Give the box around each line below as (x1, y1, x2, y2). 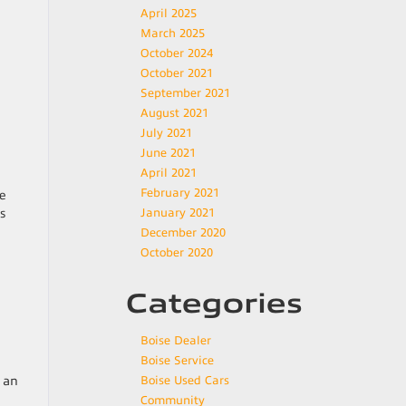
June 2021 (140, 147, 196, 159)
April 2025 (140, 7, 197, 20)
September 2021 (140, 87, 230, 100)
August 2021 (140, 107, 208, 120)
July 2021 (140, 127, 192, 140)
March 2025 (140, 27, 205, 40)
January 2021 (140, 207, 215, 219)
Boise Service (140, 354, 214, 367)
